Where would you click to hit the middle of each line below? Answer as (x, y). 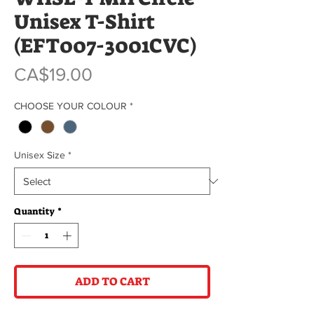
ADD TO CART (112, 281)
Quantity (34, 212)
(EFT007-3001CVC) (105, 46)
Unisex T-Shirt (84, 22)
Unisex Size (40, 155)
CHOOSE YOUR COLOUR (70, 106)
